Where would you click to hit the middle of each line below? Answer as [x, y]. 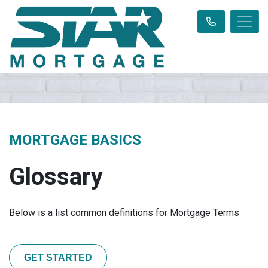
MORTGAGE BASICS [75, 140]
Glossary [56, 177]
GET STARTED [58, 257]
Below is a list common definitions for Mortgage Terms [124, 213]
